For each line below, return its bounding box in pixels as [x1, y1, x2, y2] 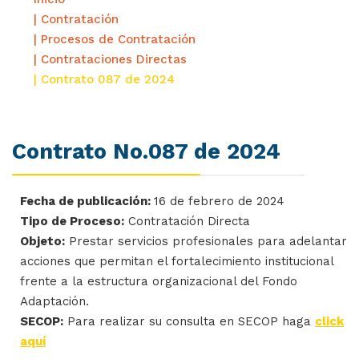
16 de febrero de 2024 [154, 193, 284, 208]
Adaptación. [20, 293, 89, 309]
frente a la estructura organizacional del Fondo [20, 273, 297, 288]
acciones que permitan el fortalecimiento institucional [20, 253, 333, 268]
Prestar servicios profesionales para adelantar [65, 233, 347, 248]
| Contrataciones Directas [34, 51, 187, 67]
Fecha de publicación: [20, 193, 154, 208]
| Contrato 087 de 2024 [34, 71, 175, 87]
